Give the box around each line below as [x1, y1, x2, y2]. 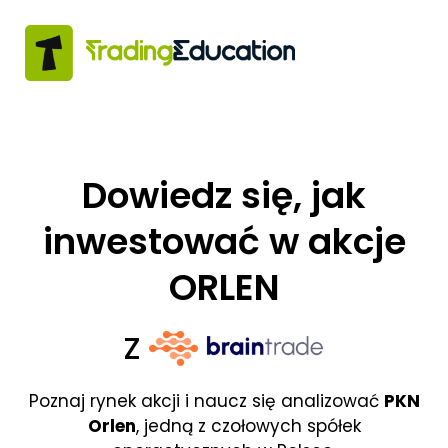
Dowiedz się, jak [82, 170, 366, 222]
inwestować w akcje [42, 216, 406, 268]
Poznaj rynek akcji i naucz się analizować [28, 389, 384, 414]
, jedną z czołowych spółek [135, 414, 361, 439]
